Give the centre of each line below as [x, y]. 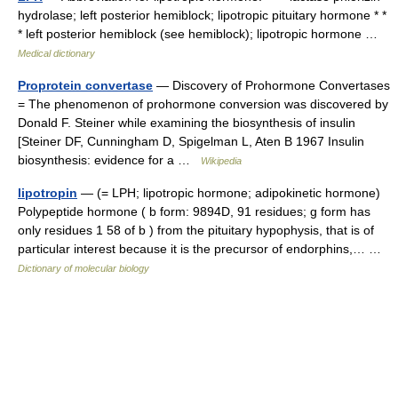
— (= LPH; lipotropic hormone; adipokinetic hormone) [229, 193]
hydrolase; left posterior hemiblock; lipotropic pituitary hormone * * [202, 15]
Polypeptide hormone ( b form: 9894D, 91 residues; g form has [194, 211]
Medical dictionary [56, 53]
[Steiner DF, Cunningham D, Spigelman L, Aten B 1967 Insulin [191, 141]
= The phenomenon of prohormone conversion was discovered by [203, 104]
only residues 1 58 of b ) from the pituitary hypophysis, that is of [196, 230]
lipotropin [48, 193]
